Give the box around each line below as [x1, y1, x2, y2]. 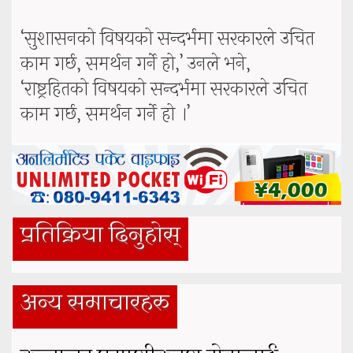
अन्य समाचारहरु [20, 287, 169, 321]
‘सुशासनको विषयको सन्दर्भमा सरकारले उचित [20, 24, 314, 54]
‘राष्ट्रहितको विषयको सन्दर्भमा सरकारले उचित [20, 75, 307, 105]
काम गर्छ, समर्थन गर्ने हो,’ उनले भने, [20, 50, 251, 80]
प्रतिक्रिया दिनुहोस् [20, 219, 180, 253]
